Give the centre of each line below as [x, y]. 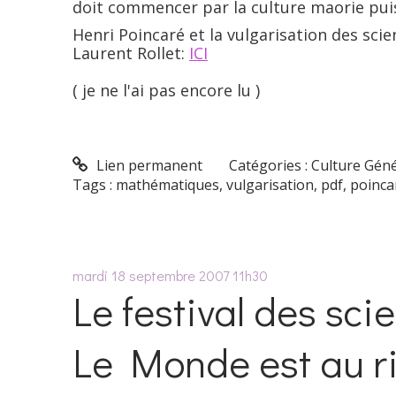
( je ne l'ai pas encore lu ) [166, 91]
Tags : [94, 184]
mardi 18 [99, 275]
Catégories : [270, 165]
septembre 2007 [179, 275]
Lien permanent [147, 165]
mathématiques [168, 184]
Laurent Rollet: [131, 53]
